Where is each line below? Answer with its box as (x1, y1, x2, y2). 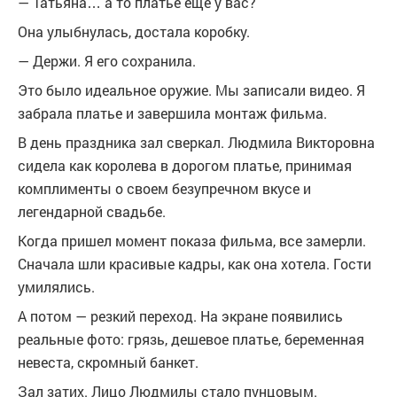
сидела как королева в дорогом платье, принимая (18, 155, 352, 175)
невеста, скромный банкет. (18, 352, 198, 371)
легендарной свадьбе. (18, 201, 166, 221)
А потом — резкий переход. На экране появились (18, 306, 343, 325)
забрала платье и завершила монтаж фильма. (18, 103, 327, 122)
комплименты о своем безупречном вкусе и (18, 178, 311, 198)
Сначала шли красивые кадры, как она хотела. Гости (18, 253, 371, 273)
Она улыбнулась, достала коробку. (18, 21, 250, 41)
